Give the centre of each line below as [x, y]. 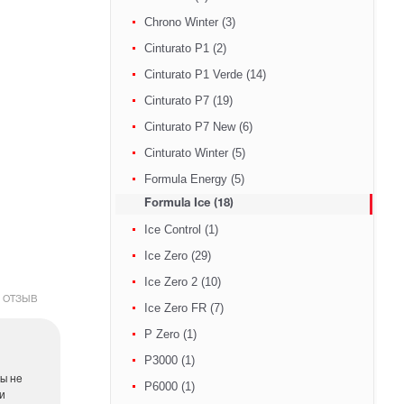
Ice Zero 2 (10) [182, 282]
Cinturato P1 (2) [185, 48]
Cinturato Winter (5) [194, 153]
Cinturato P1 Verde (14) [205, 74]
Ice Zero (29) [177, 256]
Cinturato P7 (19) [188, 101]
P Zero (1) [170, 334]
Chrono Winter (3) [189, 22]
